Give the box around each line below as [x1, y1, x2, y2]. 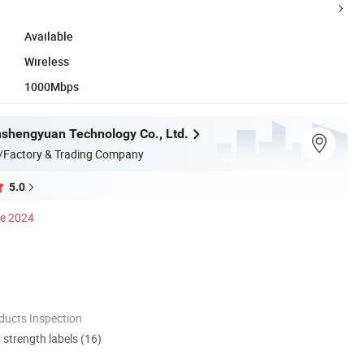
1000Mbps [24, 78, 79, 94]
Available [24, 28, 73, 44]
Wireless [24, 53, 69, 69]
